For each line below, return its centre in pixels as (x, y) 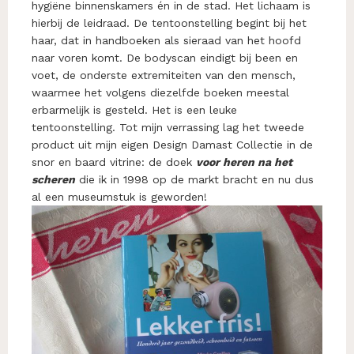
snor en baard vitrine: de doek (114, 162)
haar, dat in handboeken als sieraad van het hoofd (166, 40)
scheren (53, 179)
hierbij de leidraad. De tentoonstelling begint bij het (169, 23)
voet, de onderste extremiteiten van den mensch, (164, 75)
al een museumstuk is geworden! (119, 196)
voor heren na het (244, 162)
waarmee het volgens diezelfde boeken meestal (160, 92)
